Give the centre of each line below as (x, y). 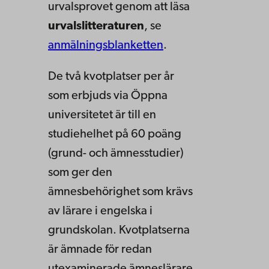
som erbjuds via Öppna (108, 96)
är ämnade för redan (100, 250)
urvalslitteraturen (96, 27)
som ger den (80, 173)
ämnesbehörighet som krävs (120, 192)
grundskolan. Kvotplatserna (119, 231)
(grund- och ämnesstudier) (116, 154)
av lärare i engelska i (100, 212)
